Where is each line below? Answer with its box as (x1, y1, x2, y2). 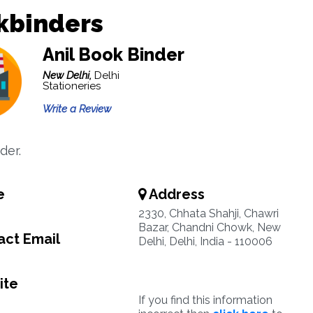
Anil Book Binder (42, 44, 184, 65)
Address (145, 186, 205, 203)
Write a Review (42, 103, 111, 115)
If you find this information (138, 293, 272, 307)
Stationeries (42, 80, 101, 92)
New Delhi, (42, 69, 94, 82)
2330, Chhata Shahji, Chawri (138, 207, 279, 220)
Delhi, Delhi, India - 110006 (138, 235, 272, 248)
